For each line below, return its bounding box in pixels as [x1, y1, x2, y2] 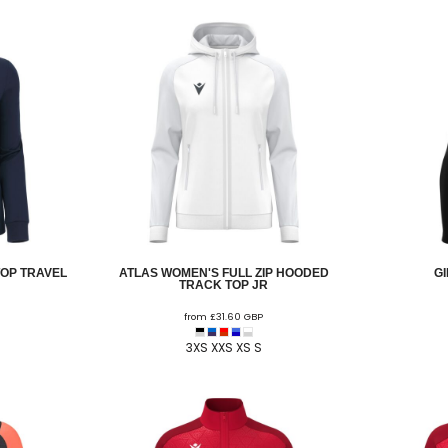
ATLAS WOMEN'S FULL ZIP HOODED [118, 265, 329, 280]
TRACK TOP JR [179, 277, 269, 292]
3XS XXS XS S [185, 338, 262, 356]
